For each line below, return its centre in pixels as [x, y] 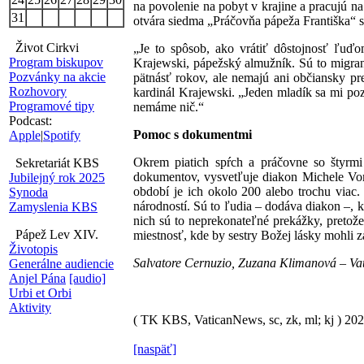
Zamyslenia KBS [53, 207]
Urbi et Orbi [40, 293]
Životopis [33, 249]
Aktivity [30, 308]
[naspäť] [155, 349]
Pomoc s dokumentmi [193, 134]
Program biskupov [56, 62]
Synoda [28, 192]
